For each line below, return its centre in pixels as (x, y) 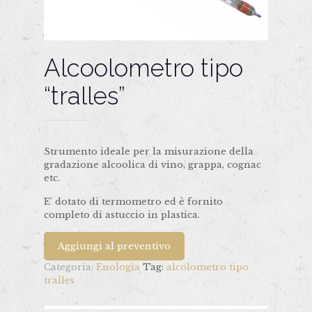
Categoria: (70, 267)
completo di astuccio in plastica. (122, 215)
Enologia (118, 267)
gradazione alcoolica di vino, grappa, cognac (153, 165)
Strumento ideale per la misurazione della (149, 151)
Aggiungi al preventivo (114, 246)
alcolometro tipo (208, 267)
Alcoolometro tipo (143, 68)
